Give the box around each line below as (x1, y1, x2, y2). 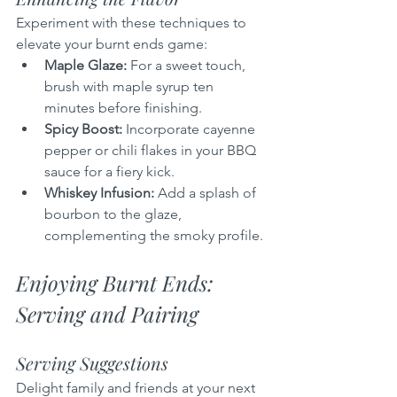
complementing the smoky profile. (44, 226, 263, 244)
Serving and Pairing (16, 299, 198, 328)
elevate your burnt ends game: (16, 35, 207, 52)
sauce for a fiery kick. (44, 162, 175, 180)
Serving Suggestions (16, 350, 168, 375)
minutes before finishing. (44, 98, 202, 116)
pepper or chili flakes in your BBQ (44, 141, 260, 159)
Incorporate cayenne (122, 120, 259, 137)
